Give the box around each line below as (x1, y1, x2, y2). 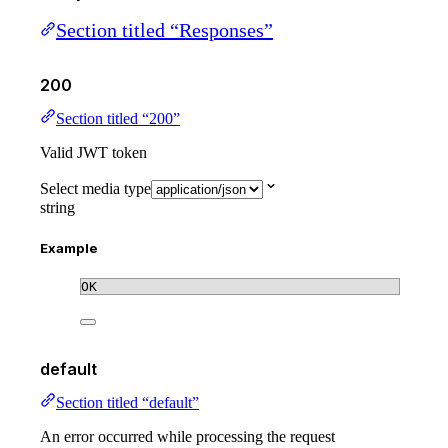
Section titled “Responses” (56, 19, 273, 42)
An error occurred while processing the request (40, 427, 335, 445)
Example (40, 239, 98, 256)
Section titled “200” (56, 110, 180, 128)
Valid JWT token (40, 144, 147, 162)
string (40, 199, 75, 217)
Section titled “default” (56, 393, 199, 411)
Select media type (40, 180, 151, 198)
